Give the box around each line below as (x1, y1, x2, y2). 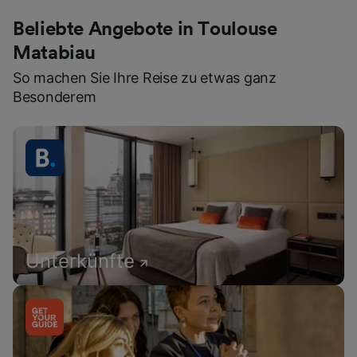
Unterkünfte (25, 249, 135, 273)
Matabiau (13, 44, 96, 64)
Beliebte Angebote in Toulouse (13, 20, 277, 40)
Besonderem (13, 88, 96, 106)
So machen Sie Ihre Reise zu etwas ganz (13, 69, 277, 87)
